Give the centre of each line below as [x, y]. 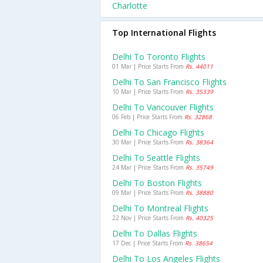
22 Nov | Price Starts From [149, 218]
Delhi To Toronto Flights [159, 57]
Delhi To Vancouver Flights [163, 107]
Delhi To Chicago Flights [158, 132]
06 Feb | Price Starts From [148, 117]
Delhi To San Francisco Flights [169, 82]
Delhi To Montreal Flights [160, 208]
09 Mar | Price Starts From [149, 193]
